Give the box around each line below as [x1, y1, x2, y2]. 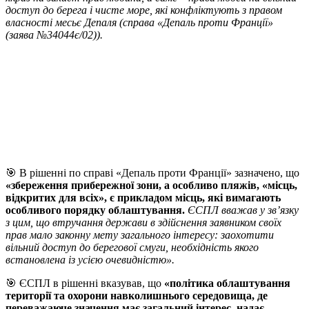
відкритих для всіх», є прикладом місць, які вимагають [6, 192, 281, 204]
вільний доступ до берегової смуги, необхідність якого [6, 241, 259, 254]
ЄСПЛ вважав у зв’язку [188, 204, 299, 217]
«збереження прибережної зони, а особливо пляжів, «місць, [6, 179, 297, 192]
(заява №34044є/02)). [6, 29, 103, 41]
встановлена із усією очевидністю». [6, 254, 175, 266]
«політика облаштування [164, 277, 290, 290]
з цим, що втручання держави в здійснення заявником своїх [6, 217, 281, 229]
